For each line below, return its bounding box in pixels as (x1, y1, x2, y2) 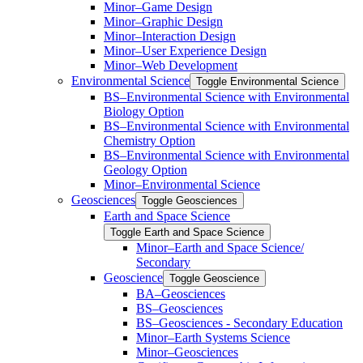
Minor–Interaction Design (104, 28, 236, 43)
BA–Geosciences (136, 286, 225, 301)
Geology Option (104, 162, 187, 177)
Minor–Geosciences (136, 344, 238, 359)
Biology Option (104, 104, 184, 118)
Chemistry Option (104, 133, 195, 147)
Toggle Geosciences (142, 194, 237, 207)
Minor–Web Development (104, 58, 237, 72)
